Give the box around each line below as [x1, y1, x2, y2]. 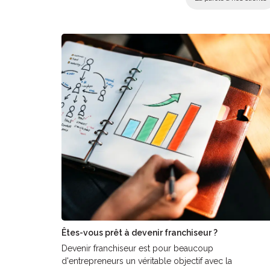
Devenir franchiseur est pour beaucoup [61, 243, 213, 253]
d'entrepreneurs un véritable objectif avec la [61, 256, 232, 266]
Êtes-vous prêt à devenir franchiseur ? [61, 227, 218, 237]
